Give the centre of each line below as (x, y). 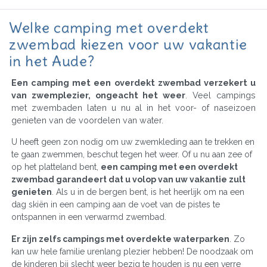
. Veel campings (221, 95)
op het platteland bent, (56, 167)
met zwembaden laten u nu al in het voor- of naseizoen (133, 107)
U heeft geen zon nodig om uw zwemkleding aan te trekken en (133, 142)
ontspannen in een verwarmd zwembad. (89, 217)
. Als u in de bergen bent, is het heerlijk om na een (148, 192)
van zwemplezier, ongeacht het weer (99, 95)
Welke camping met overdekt (109, 27)
